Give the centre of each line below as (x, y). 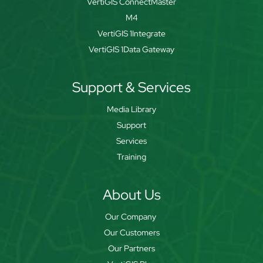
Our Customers (131, 232)
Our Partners (131, 248)
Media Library (131, 109)
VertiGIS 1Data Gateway (131, 49)
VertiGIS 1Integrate (131, 33)
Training (131, 157)
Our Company (131, 217)
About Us (131, 195)
